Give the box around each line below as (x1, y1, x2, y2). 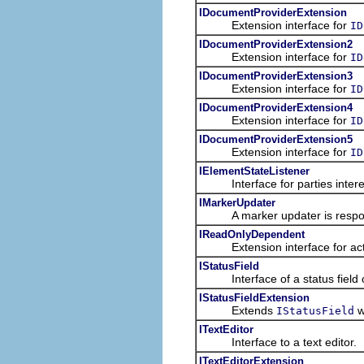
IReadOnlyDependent (199, 227, 305, 240)
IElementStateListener (199, 164, 310, 177)
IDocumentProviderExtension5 (199, 132, 353, 145)
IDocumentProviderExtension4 (199, 101, 353, 114)
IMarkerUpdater (199, 196, 275, 209)
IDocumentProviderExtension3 (199, 69, 353, 82)
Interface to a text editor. (199, 335, 357, 349)
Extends (199, 303, 276, 317)
